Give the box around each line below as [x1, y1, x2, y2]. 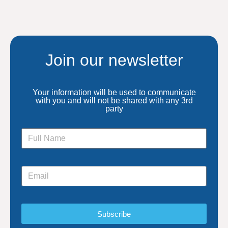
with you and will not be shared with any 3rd [35, 96, 193, 105]
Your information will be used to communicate [32, 88, 196, 97]
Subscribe [97, 209, 131, 218]
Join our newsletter [45, 51, 183, 70]
